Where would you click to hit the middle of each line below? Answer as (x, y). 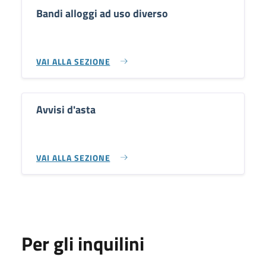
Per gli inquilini (83, 243)
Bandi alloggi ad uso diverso (102, 13)
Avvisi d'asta (66, 110)
